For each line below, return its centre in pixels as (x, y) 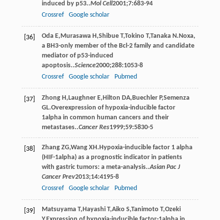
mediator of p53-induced (77, 55)
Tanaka (160, 36)
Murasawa (75, 36)
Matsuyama (59, 209)
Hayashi (94, 209)
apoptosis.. (58, 65)
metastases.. (60, 127)
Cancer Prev (58, 177)
